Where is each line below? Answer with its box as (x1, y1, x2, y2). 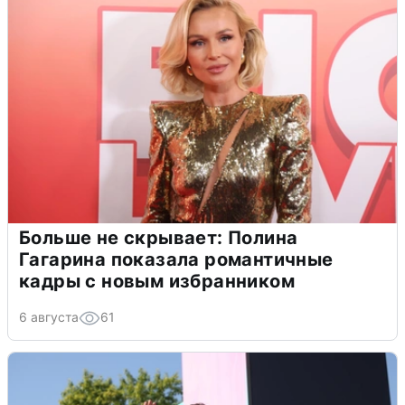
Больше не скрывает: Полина (19, 227, 298, 250)
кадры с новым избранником (19, 270, 295, 293)
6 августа (19, 309, 79, 325)
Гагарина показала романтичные (19, 249, 334, 271)
